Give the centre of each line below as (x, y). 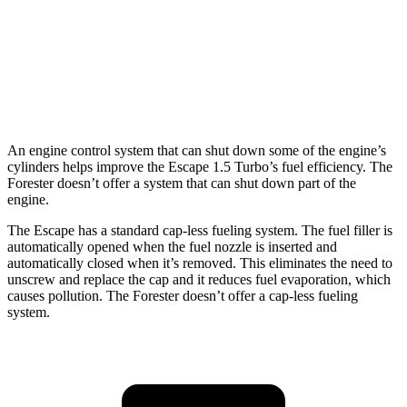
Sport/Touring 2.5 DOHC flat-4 (189, 50)
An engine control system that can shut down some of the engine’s (197, 150)
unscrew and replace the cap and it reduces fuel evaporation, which (199, 279)
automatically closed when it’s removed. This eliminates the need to (200, 263)
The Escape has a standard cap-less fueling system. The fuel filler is (200, 230)
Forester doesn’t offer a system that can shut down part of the (182, 183)
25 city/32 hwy (321, 50)
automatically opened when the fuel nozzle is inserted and (172, 246)
